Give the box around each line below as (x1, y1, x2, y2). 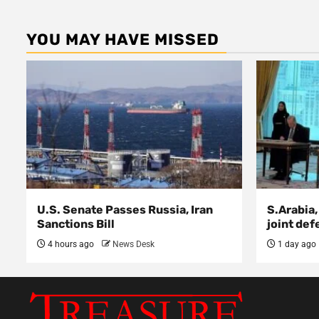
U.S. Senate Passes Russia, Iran (37, 203, 213, 216)
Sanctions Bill (37, 217, 115, 231)
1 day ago (275, 239, 316, 249)
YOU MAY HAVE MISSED (26, 30, 219, 49)
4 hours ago (46, 239, 94, 249)
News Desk (113, 239, 155, 249)
